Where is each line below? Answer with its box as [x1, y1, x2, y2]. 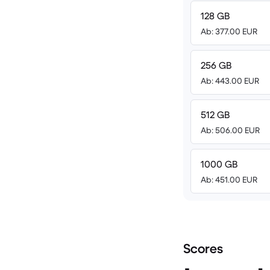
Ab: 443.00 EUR [201, 75, 259, 86]
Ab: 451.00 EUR [201, 174, 257, 185]
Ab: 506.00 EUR [201, 125, 260, 136]
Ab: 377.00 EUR [201, 26, 257, 37]
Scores [183, 240, 223, 257]
